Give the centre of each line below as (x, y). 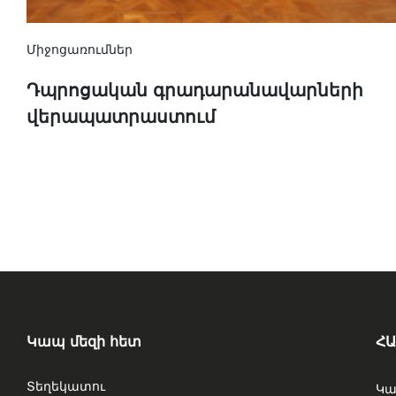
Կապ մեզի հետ (84, 342)
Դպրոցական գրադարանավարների (195, 91)
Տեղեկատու (66, 387)
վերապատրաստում (121, 117)
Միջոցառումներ (80, 50)
